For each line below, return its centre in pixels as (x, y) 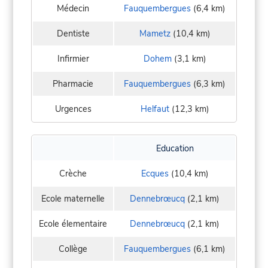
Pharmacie (73, 83)
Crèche (73, 173)
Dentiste (73, 33)
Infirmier (73, 58)
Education (175, 148)
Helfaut (155, 109)
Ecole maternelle (73, 198)
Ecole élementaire (73, 223)
